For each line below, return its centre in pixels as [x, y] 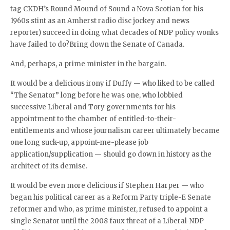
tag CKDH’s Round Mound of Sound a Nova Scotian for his [107, 9]
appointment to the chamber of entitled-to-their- [93, 119]
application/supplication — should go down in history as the [111, 154]
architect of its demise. [49, 166]
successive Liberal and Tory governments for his [93, 107]
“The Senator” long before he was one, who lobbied [97, 95]
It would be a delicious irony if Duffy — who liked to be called [112, 83]
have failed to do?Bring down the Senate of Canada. [97, 44]
